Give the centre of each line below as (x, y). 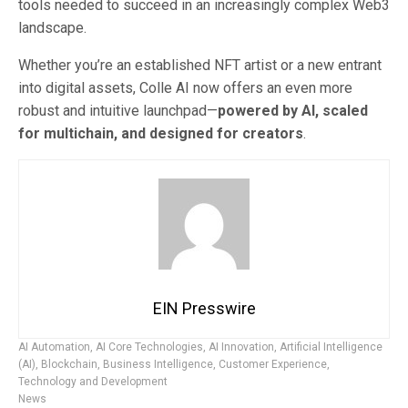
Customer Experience (273, 365)
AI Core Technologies (149, 347)
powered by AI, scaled (293, 111)
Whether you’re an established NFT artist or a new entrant (200, 66)
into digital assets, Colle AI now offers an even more (185, 88)
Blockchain (69, 365)
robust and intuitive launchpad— (118, 111)
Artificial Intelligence (331, 347)
